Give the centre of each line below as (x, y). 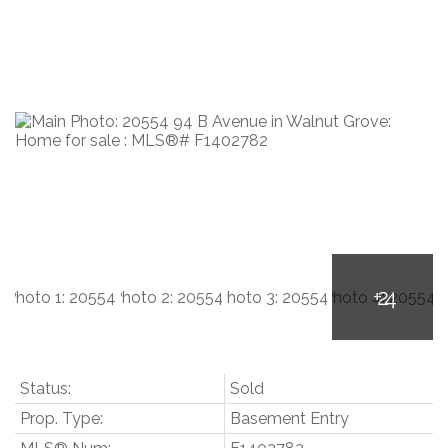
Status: (45, 388)
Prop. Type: (61, 418)
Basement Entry (289, 418)
